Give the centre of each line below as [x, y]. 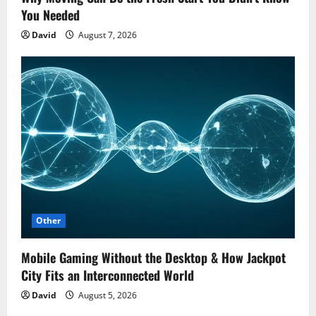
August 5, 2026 [107, 296]
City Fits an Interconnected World [108, 275]
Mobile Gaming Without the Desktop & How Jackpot [153, 258]
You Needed [50, 14]
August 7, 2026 [107, 35]
